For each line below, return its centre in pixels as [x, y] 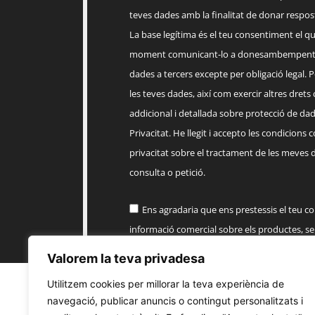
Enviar [165, 292]
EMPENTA [150, 249]
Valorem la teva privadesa [126, 258]
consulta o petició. [167, 173]
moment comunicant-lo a [183, 54]
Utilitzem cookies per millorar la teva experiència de [166, 284]
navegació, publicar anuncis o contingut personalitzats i [175, 301]
